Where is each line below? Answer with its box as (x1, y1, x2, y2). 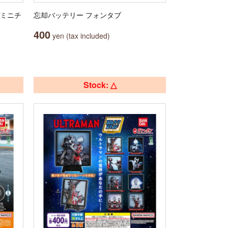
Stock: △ (83, 79, 117, 91)
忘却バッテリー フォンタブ (34, 10, 121, 20)
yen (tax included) (50, 31, 110, 41)
